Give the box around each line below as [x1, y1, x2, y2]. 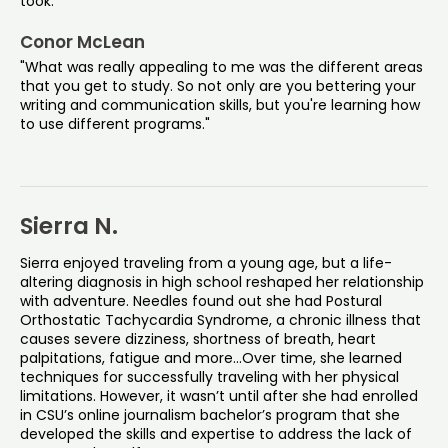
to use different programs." [20, 113, 210, 134]
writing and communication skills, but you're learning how [20, 94, 420, 115]
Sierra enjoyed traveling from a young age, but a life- [20, 252, 392, 273]
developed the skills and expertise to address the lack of [20, 423, 412, 444]
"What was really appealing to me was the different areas [20, 56, 423, 77]
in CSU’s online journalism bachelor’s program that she [20, 404, 400, 425]
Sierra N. [20, 209, 118, 242]
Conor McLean [20, 29, 145, 54]
